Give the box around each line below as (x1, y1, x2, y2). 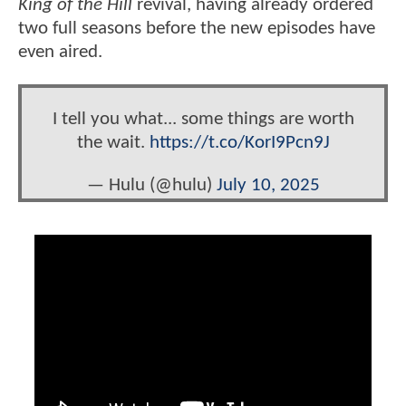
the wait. (76, 133, 150, 153)
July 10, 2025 (216, 176, 320, 196)
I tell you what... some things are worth (52, 110, 354, 130)
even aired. (18, 43, 102, 63)
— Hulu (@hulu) (86, 176, 217, 196)
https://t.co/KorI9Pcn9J (149, 133, 330, 153)
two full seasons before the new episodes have (18, 19, 375, 39)
